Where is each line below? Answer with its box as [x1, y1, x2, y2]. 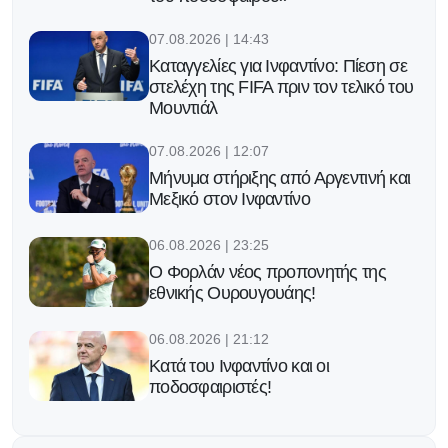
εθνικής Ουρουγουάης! [149, 283, 316, 304]
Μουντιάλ [149, 98, 218, 119]
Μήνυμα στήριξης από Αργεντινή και [149, 168, 411, 189]
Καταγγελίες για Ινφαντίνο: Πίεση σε [149, 56, 407, 77]
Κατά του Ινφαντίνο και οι [149, 356, 329, 377]
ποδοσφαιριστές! [149, 377, 272, 398]
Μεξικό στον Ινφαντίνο [149, 189, 310, 210]
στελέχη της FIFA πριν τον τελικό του [149, 77, 414, 98]
